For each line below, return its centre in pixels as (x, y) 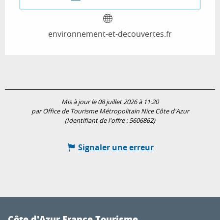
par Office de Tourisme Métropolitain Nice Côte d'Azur (110, 111)
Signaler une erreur (116, 148)
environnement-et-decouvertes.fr (110, 34)
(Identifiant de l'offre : (97, 121)
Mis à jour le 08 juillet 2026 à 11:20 (110, 102)
